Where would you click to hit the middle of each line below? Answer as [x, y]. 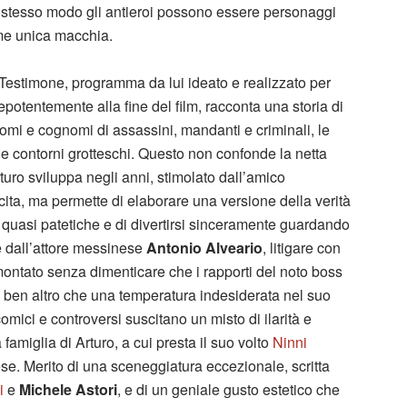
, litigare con [302, 247]
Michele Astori [68, 389]
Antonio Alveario [204, 247]
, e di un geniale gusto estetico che [228, 389]
